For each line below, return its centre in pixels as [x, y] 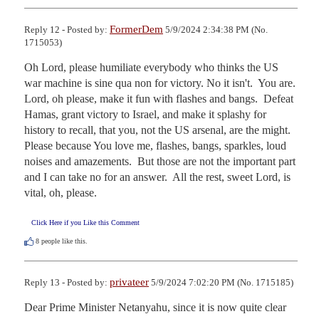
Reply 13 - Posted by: [67, 282]
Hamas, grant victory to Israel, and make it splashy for [145, 114]
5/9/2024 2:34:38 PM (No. [215, 29]
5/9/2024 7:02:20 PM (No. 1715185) [221, 282]
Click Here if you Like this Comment [85, 222]
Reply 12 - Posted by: [67, 29]
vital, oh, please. [61, 192]
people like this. [63, 241]
